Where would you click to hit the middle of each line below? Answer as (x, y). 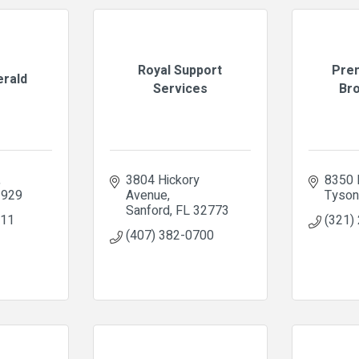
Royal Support (180, 70)
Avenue (146, 196)
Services (180, 89)
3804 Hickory (162, 180)
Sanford (147, 211)
